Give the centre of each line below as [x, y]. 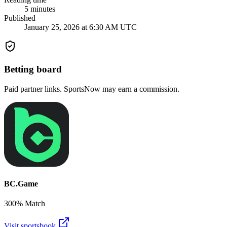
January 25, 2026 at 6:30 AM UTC [81, 27]
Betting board [33, 69]
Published [20, 18]
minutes [42, 9]
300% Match [25, 204]
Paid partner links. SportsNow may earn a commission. [92, 89]
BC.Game [21, 184]
